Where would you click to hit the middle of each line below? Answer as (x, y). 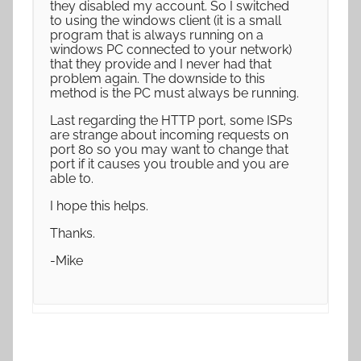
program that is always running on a (157, 35)
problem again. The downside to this (158, 79)
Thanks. (73, 233)
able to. (72, 178)
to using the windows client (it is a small (166, 21)
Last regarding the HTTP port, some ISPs (171, 120)
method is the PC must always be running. (174, 93)
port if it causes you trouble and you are (169, 164)
